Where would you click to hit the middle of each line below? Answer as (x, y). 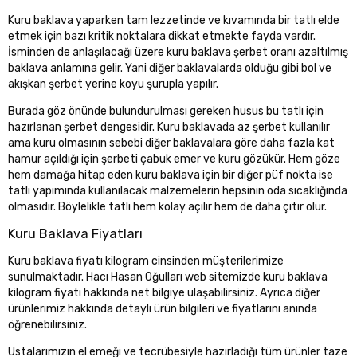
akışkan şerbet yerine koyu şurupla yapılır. (113, 84)
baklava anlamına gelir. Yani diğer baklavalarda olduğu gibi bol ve (170, 69)
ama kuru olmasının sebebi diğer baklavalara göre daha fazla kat (171, 143)
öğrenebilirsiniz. (47, 325)
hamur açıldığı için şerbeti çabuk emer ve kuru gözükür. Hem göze (174, 159)
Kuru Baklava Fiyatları (75, 234)
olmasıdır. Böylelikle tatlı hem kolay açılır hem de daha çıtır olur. (167, 207)
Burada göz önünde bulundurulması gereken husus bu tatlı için (166, 112)
